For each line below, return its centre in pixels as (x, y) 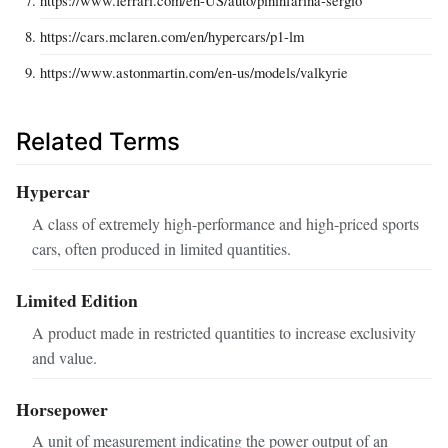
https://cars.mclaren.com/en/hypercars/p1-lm (172, 35)
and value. (64, 357)
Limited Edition (77, 299)
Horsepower (62, 408)
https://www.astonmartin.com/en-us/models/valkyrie (194, 71)
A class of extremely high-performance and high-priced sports (225, 223)
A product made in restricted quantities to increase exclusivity (224, 332)
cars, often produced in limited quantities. (161, 248)
